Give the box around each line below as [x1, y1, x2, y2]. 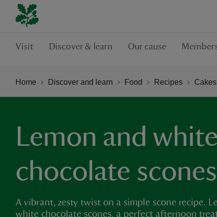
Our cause [128, 42, 166, 51]
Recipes [154, 77, 183, 86]
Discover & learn [49, 42, 112, 51]
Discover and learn [48, 77, 113, 86]
